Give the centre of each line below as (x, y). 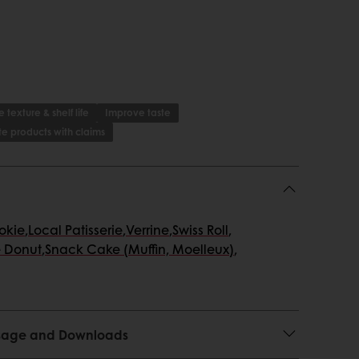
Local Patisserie (75, 230)
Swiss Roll (200, 230)
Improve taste (138, 113)
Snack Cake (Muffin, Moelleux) (139, 249)
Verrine (147, 230)
